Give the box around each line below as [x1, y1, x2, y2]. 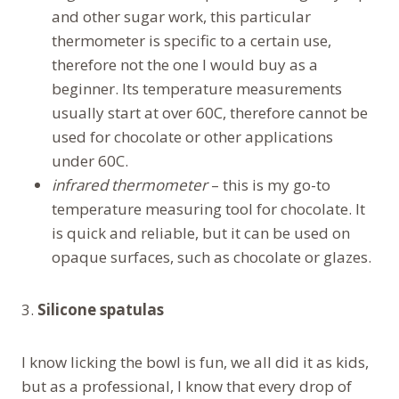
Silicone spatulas [37, 298, 164, 320]
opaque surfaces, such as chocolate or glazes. [52, 246, 371, 267]
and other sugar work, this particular [52, 5, 311, 27]
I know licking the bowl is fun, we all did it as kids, [21, 351, 369, 372]
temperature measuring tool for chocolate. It [52, 198, 365, 219]
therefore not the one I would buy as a [52, 53, 318, 75]
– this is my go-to [208, 174, 330, 195]
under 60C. [52, 150, 128, 171]
